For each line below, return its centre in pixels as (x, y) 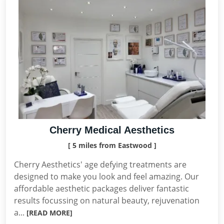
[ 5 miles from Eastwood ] (112, 145)
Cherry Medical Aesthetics (112, 130)
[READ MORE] (49, 213)
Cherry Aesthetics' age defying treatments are (100, 164)
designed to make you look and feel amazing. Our (106, 176)
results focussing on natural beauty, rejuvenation (107, 200)
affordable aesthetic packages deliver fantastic (101, 188)
